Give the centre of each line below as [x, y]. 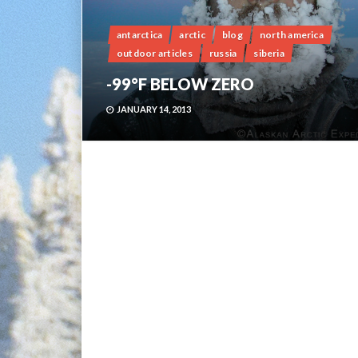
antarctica [140, 35]
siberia [269, 53]
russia [223, 53]
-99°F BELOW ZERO [180, 84]
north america [291, 35]
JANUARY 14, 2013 [154, 109]
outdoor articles [155, 53]
